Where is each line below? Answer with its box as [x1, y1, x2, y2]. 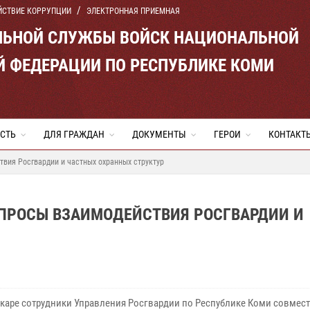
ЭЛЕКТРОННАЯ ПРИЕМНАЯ [86, 6, 180, 16]
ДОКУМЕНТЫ [132, 129, 186, 140]
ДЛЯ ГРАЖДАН [44, 129, 104, 140]
